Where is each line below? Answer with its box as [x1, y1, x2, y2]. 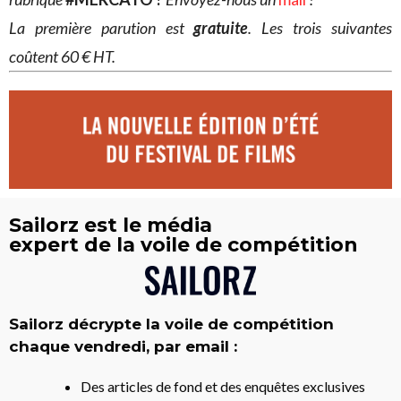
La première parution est [9, 17, 194, 38]
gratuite [193, 17, 249, 38]
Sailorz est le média [9, 213, 212, 238]
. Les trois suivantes [248, 17, 393, 38]
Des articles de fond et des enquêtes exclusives [81, 377, 365, 395]
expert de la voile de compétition [9, 233, 358, 258]
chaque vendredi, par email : [9, 337, 237, 355]
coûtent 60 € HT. [9, 46, 115, 66]
